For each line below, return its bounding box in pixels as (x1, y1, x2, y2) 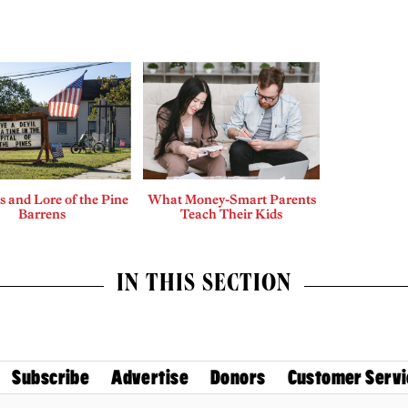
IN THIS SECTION (117, 273, 291, 300)
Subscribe (12, 365, 90, 389)
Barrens (18, 206, 66, 223)
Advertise (111, 365, 189, 389)
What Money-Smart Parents (147, 191, 316, 209)
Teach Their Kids (180, 206, 283, 223)
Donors (210, 365, 266, 389)
